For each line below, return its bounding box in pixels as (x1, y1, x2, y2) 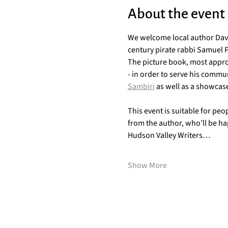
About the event (127, 6, 225, 21)
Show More (127, 160, 167, 171)
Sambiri (127, 81, 155, 92)
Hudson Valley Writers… (127, 130, 210, 141)
